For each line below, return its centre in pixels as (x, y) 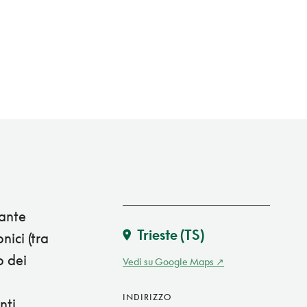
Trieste (157, 235)
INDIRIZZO (147, 297)
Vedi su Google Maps (168, 262)
